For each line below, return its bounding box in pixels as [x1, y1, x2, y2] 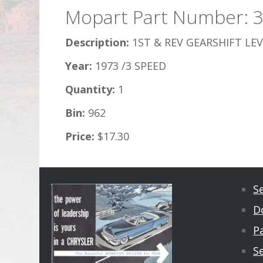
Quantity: [65, 82, 116, 96]
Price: [65, 129, 95, 143]
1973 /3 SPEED [92, 59, 167, 73]
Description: [65, 35, 130, 49]
